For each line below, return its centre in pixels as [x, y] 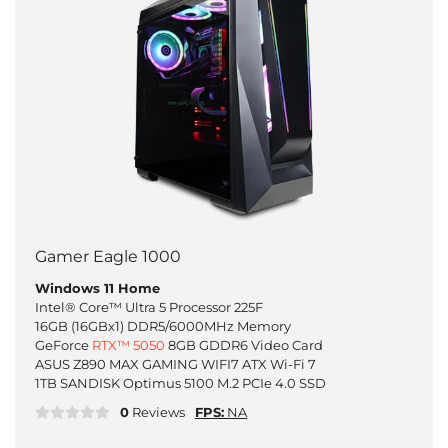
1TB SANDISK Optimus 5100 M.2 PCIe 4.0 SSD [180, 382]
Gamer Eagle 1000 [108, 256]
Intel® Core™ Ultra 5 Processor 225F [149, 306]
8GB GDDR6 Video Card [244, 344]
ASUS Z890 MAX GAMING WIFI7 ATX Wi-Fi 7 [175, 363]
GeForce [63, 344]
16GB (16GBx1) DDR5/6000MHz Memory [163, 325]
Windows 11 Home [97, 287]
